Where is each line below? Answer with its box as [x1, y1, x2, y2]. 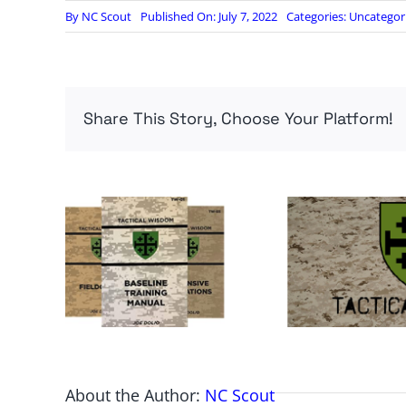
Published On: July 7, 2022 [140, 8, 277, 25]
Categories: [285, 8, 349, 25]
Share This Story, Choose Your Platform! [82, 108, 393, 130]
